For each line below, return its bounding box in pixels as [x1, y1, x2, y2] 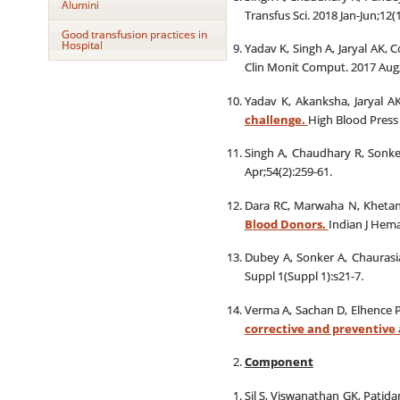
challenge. [244, 111, 308, 128]
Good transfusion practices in [61, 27, 207, 42]
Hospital [61, 37, 103, 53]
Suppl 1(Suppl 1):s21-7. [244, 268, 363, 284]
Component [244, 354, 313, 370]
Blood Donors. [244, 215, 329, 232]
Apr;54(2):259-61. [244, 163, 332, 179]
